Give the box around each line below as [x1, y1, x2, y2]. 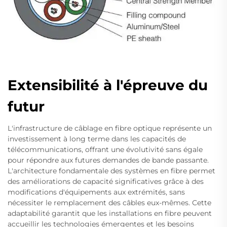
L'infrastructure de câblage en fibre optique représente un [8, 124, 212, 133]
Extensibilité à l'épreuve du [8, 77, 208, 94]
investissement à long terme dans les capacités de [8, 134, 186, 144]
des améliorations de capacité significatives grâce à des [8, 177, 204, 186]
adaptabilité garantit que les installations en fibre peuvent [8, 209, 212, 218]
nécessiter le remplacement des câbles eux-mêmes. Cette [8, 198, 211, 208]
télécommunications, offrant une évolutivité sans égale [8, 145, 203, 155]
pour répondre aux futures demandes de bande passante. [8, 156, 209, 165]
